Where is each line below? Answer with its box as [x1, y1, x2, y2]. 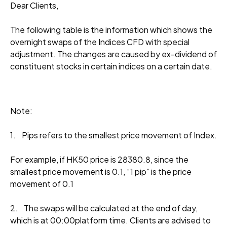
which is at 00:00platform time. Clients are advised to [10, 215, 211, 225]
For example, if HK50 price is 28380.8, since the [10, 154, 188, 165]
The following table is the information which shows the [10, 24, 212, 35]
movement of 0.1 [10, 178, 73, 189]
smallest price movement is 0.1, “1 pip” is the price [10, 166, 192, 177]
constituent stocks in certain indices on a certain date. [10, 61, 212, 71]
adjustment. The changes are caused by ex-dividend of [10, 49, 217, 59]
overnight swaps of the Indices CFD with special [10, 36, 190, 47]
